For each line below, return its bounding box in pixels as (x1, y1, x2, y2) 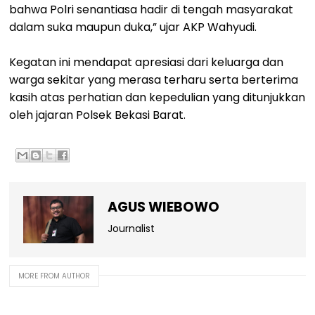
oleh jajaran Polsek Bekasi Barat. (9, 107, 186, 124)
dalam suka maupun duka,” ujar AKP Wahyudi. (9, 19, 257, 36)
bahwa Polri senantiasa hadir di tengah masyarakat (9, 1, 294, 18)
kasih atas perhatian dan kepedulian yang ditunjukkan (9, 89, 306, 106)
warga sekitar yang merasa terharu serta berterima (9, 72, 299, 89)
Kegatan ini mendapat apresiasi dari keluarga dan (9, 54, 284, 71)
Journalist (108, 221, 155, 236)
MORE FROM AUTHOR (18, 270, 91, 281)
